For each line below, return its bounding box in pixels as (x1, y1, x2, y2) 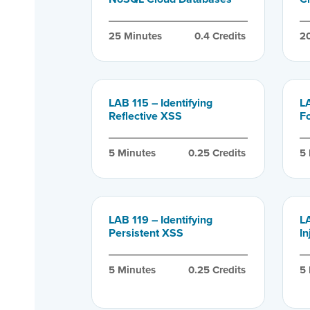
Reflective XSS (109, 107, 182, 124)
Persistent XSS (109, 224, 183, 241)
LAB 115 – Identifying (109, 94, 212, 111)
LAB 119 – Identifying (109, 211, 212, 228)
